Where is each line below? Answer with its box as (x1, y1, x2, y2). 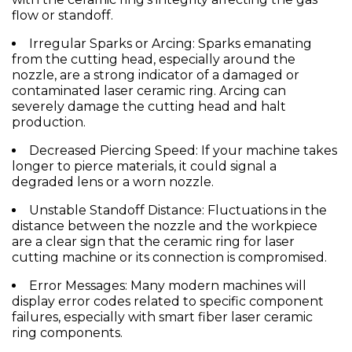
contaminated (12, 83, 104, 99)
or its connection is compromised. (116, 250, 327, 266)
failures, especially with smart (12, 310, 198, 325)
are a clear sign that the (12, 234, 163, 250)
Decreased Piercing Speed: (29, 143, 198, 159)
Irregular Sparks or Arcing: (29, 36, 195, 52)
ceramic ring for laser (163, 234, 295, 250)
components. (37, 325, 123, 341)
